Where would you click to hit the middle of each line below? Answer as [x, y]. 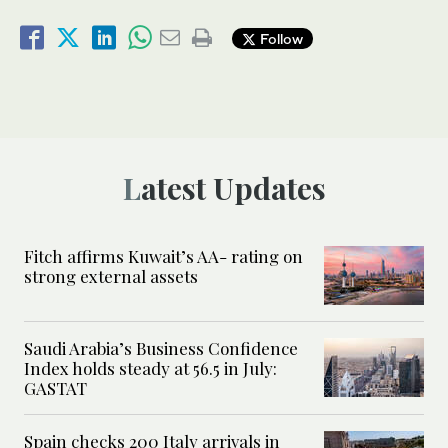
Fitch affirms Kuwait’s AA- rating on [163, 256]
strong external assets [113, 276]
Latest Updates [233, 188]
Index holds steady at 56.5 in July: [150, 368]
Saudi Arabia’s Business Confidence [161, 348]
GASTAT [57, 388]
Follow [279, 38]
